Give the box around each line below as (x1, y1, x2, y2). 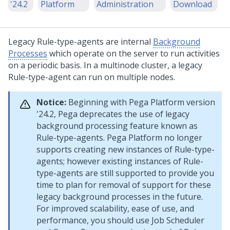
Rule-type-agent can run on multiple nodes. (8, 71, 175, 83)
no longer (162, 132, 202, 143)
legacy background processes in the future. (36, 191, 203, 202)
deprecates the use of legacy (78, 108, 189, 120)
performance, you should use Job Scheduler (36, 215, 204, 226)
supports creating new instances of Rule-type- (36, 144, 215, 155)
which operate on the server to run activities (47, 48, 220, 59)
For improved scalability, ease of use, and (36, 203, 194, 214)
